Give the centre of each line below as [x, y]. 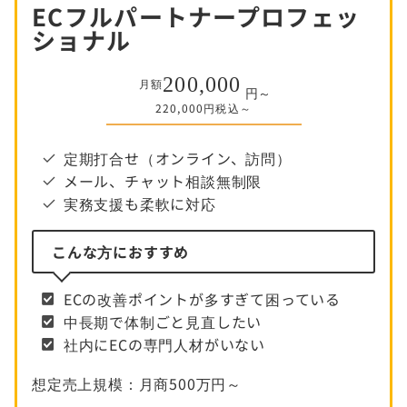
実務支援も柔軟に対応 [139, 204]
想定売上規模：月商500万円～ [137, 384]
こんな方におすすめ [121, 252]
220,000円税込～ [203, 108]
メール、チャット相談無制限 [163, 181]
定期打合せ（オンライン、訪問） [177, 159]
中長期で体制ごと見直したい [163, 322]
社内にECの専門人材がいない [164, 345]
